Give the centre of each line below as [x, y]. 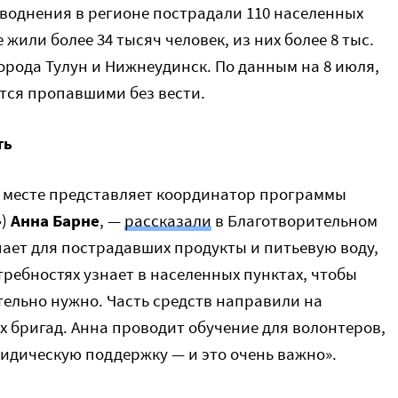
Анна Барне [55, 220]
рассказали [168, 220]
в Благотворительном [295, 220]
